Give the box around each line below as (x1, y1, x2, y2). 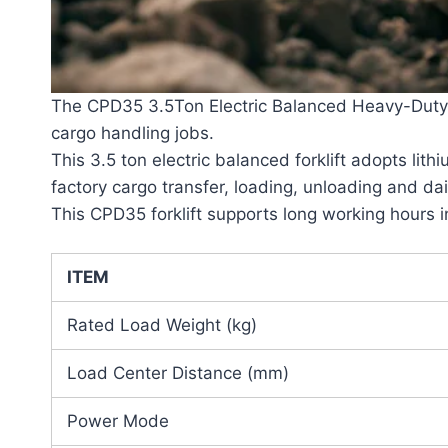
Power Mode (67, 411, 169, 432)
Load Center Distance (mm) (67, 363, 289, 384)
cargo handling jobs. (51, 122, 214, 143)
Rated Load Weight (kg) (67, 315, 257, 336)
